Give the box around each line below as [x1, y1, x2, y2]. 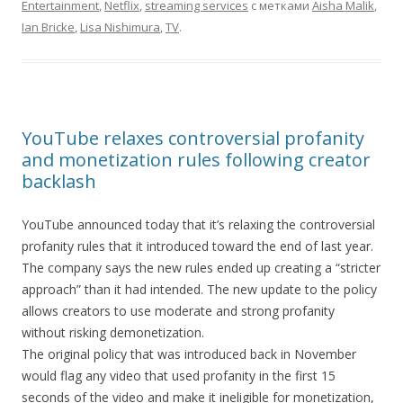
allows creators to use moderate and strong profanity [22, 302, 335, 319]
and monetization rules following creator [22, 148, 371, 172]
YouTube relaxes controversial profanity [22, 126, 364, 150]
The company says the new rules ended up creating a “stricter [22, 259, 381, 276]
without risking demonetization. [22, 324, 204, 341]
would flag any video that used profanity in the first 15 [22, 367, 336, 384]
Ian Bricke [22, 19, 75, 35]
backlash [22, 169, 96, 193]
